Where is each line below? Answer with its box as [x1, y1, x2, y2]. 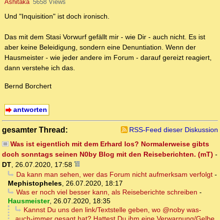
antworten [13, 106, 47, 114]
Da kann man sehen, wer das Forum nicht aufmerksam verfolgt [16, 170, 213, 179]
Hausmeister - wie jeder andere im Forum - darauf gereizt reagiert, [4, 54, 212, 62]
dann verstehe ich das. [4, 64, 75, 72]
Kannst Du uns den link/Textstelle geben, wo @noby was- [23, 206, 201, 214]
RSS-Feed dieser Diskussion [129, 126, 218, 134]
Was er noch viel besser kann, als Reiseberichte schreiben [16, 188, 197, 196]
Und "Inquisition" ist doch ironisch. [4, 12, 110, 21]
